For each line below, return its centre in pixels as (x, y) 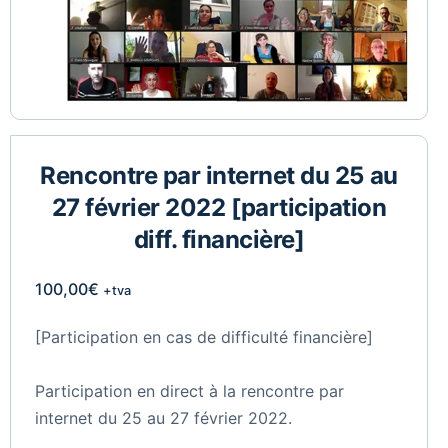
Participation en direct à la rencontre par (189, 390)
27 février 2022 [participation (219, 208)
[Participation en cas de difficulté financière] (204, 336)
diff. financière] (219, 240)
